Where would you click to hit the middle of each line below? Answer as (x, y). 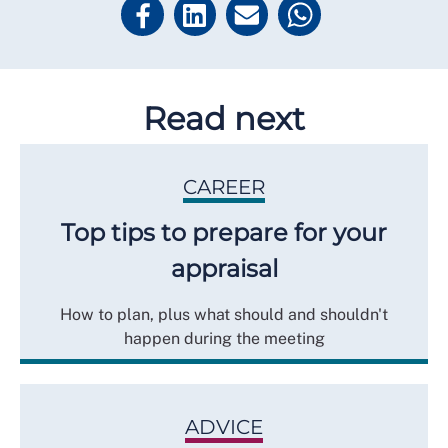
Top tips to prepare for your (224, 232)
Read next (224, 118)
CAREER (224, 186)
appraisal (224, 268)
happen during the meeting (224, 338)
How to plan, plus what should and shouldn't (224, 314)
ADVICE (224, 426)
